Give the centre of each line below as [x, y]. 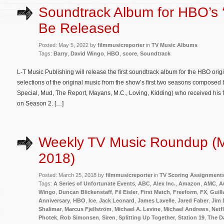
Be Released [79, 28]
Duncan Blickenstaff [85, 192]
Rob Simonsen [79, 218]
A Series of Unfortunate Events [94, 184]
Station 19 [191, 218]
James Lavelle [156, 201]
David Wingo [87, 53]
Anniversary [54, 201]
